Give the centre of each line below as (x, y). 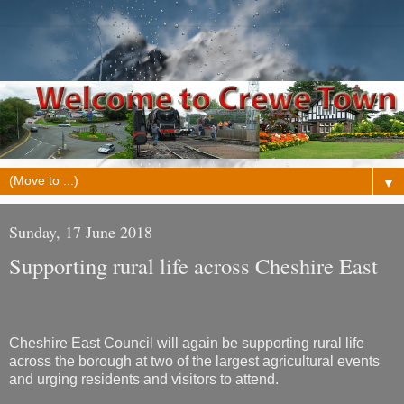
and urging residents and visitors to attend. (144, 380)
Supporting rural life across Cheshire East (193, 266)
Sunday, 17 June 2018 (81, 232)
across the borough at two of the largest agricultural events (194, 362)
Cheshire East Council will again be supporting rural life (187, 344)
